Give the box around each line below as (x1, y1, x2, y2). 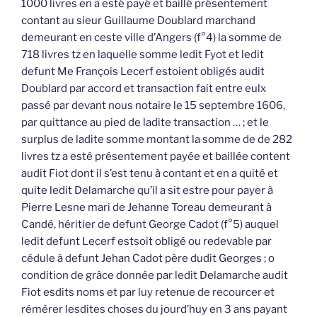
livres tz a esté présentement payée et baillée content (21, 150, 290, 163)
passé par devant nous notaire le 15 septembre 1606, (21, 99, 285, 113)
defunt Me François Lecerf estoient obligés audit (21, 65, 265, 79)
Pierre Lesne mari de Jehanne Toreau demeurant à (21, 201, 272, 214)
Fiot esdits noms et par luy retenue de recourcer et (21, 286, 275, 299)
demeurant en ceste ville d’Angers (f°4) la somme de (21, 31, 282, 45)
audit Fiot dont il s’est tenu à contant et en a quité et (21, 167, 278, 180)
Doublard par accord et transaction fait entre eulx (21, 82, 266, 96)
